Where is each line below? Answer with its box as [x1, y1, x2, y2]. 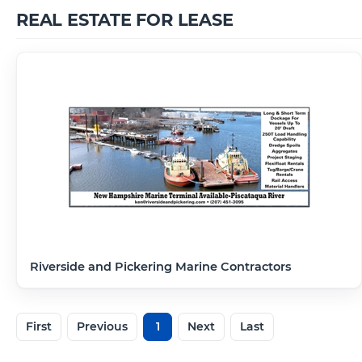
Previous [77, 318, 128, 334]
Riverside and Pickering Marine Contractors [30, 259, 291, 274]
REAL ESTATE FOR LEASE [16, 9, 234, 30]
